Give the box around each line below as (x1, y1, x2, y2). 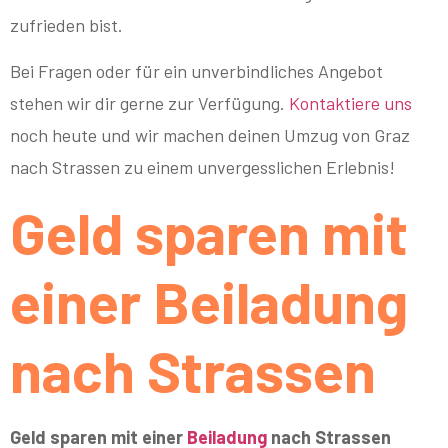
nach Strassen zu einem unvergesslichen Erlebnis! (10, 156, 395, 179)
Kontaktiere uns (289, 92, 412, 115)
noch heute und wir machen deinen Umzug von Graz (10, 124, 410, 147)
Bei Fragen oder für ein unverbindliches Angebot (10, 60, 383, 83)
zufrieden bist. (10, 13, 123, 36)
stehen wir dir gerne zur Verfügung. (10, 92, 289, 115)
